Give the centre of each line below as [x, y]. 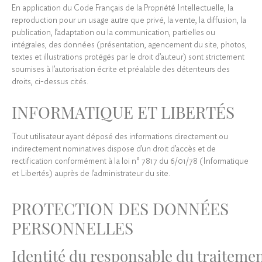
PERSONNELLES [73, 227]
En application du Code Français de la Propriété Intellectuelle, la [123, 8]
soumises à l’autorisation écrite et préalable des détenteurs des [121, 70]
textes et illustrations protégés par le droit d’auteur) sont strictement [128, 58]
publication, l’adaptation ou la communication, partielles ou [113, 33]
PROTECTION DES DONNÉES [120, 208]
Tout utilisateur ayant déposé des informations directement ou [120, 137]
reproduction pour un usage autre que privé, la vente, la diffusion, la [129, 21]
